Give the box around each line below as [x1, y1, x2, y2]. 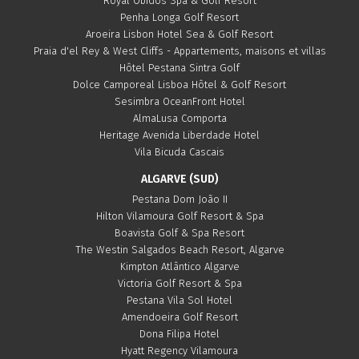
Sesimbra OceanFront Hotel [114, 95, 245, 107]
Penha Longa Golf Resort [120, 11, 239, 23]
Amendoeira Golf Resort [121, 311, 238, 323]
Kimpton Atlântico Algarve [119, 260, 240, 272]
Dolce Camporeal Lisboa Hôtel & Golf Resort [73, 79, 286, 91]
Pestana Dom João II [131, 193, 228, 205]
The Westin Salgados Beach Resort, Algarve [75, 244, 284, 256]
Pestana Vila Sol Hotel [127, 294, 232, 306]
